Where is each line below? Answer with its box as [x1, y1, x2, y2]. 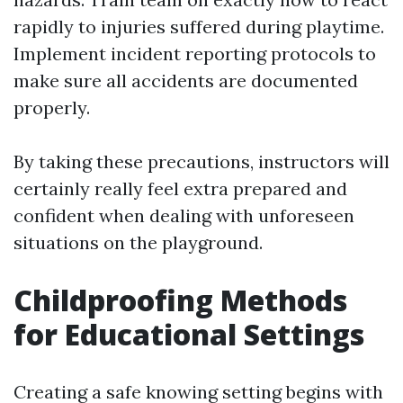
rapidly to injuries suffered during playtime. [13, 15, 384, 38]
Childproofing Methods [13, 281, 347, 319]
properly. [13, 96, 90, 119]
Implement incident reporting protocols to [13, 42, 376, 65]
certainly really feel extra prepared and [13, 177, 347, 200]
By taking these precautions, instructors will [13, 150, 390, 173]
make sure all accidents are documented [13, 69, 358, 92]
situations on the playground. [13, 231, 263, 254]
